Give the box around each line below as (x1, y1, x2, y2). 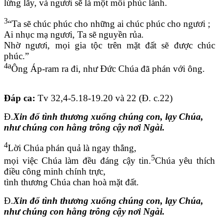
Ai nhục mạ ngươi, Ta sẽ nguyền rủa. (4, 29, 144, 40)
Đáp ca (4, 92, 32, 103)
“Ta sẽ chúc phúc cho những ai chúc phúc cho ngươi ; (8, 18, 210, 29)
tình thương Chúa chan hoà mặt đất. (4, 177, 139, 188)
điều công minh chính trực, (4, 166, 106, 177)
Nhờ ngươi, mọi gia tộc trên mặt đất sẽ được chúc (4, 40, 215, 50)
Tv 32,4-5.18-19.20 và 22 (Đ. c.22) (38, 92, 173, 103)
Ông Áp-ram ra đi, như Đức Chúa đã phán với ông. (11, 63, 205, 74)
